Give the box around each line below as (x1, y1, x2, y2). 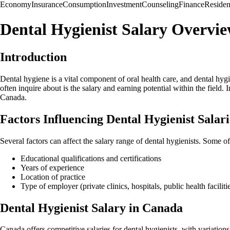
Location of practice (21, 172, 85, 181)
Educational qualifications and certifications (21, 154, 161, 163)
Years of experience (21, 163, 84, 172)
